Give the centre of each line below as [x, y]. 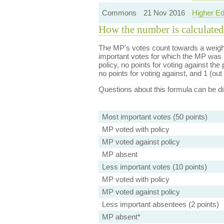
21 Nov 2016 [164, 13]
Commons [119, 13]
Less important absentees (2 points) [160, 204]
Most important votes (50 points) [154, 117]
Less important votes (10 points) [154, 167]
